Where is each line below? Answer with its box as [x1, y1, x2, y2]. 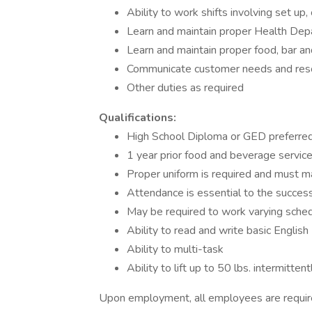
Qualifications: [99, 110, 176, 125]
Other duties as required [127, 80, 244, 95]
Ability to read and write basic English [127, 223, 309, 238]
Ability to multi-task [127, 242, 224, 257]
